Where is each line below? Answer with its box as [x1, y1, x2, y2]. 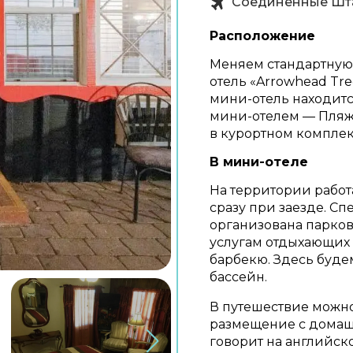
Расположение [210, 28, 315, 43]
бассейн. [210, 269, 267, 284]
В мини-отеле [210, 154, 308, 169]
